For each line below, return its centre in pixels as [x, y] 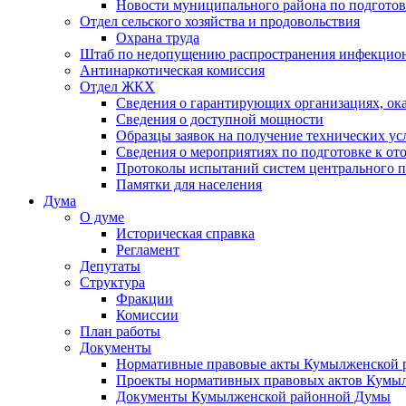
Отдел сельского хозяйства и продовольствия [220, 21]
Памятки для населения [189, 184]
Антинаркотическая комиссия [172, 70]
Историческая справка [185, 233]
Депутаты [110, 266]
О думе [102, 217]
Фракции [145, 299]
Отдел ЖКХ [117, 87]
